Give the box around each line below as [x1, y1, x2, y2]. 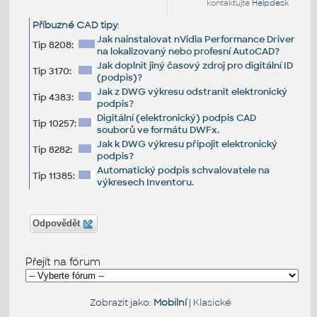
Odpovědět [30, 218, 83, 229]
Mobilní [153, 296, 187, 309]
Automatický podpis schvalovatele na [96, 163, 270, 176]
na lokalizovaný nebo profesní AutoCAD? [96, 45, 279, 57]
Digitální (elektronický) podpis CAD [96, 111, 256, 124]
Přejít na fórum [25, 255, 100, 268]
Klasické [192, 296, 231, 309]
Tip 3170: [32, 64, 71, 77]
